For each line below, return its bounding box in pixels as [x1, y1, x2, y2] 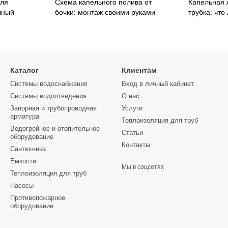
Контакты [122, 141, 150, 149]
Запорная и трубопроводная [10, 104, 97, 112]
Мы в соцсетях [122, 163, 164, 171]
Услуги [122, 104, 142, 112]
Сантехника [10, 145, 46, 153]
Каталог [10, 66, 39, 75]
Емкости [10, 157, 36, 165]
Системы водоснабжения [10, 80, 88, 88]
